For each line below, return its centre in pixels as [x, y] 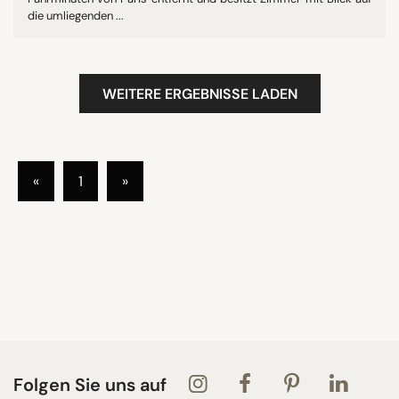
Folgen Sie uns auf [90, 384]
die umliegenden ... [76, 15]
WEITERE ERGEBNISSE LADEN [199, 94]
